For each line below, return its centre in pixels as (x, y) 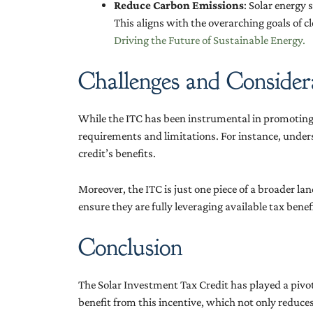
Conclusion (130, 247)
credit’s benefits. (117, 154)
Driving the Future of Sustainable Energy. (210, 40)
